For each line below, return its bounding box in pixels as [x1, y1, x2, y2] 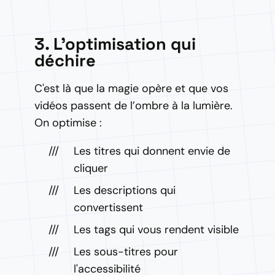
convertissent [74, 200, 143, 215]
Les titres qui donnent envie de [74, 144, 230, 158]
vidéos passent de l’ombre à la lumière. [34, 98, 233, 113]
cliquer [74, 161, 108, 176]
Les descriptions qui [74, 183, 176, 198]
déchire [34, 50, 96, 71]
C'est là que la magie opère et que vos [34, 81, 228, 96]
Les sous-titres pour [74, 244, 178, 259]
